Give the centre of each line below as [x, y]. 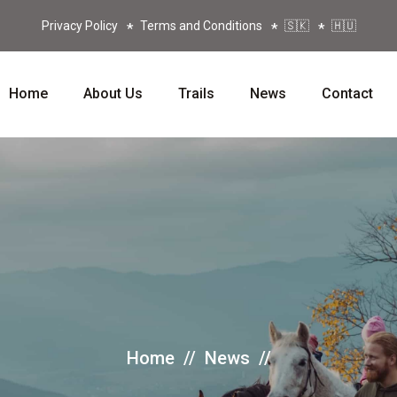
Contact [347, 93]
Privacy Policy [79, 26]
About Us [113, 93]
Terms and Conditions [201, 26]
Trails [196, 93]
